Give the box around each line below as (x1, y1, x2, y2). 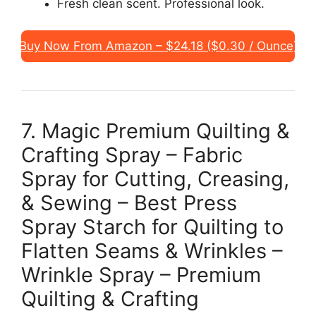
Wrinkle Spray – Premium (21, 262, 261, 288)
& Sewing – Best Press (21, 190, 237, 216)
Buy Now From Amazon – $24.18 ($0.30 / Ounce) (18, 39, 298, 54)
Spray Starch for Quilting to (21, 214, 284, 240)
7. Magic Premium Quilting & (21, 119, 290, 144)
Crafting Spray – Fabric (21, 142, 243, 168)
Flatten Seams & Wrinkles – (21, 238, 283, 264)
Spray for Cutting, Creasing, (21, 166, 289, 192)
